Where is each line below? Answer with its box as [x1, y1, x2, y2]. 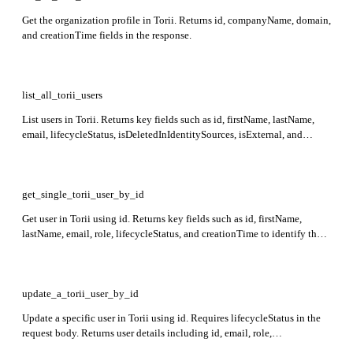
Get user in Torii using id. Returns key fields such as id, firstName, [22, 212, 302, 225]
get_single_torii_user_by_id [22, 188, 144, 200]
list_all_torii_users [22, 88, 102, 101]
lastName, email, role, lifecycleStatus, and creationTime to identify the [22, 227, 321, 240]
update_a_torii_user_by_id [22, 287, 139, 299]
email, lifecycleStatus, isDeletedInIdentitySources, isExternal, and [22, 128, 303, 140]
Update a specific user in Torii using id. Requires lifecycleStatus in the [22, 311, 321, 324]
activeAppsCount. [22, 143, 99, 155]
